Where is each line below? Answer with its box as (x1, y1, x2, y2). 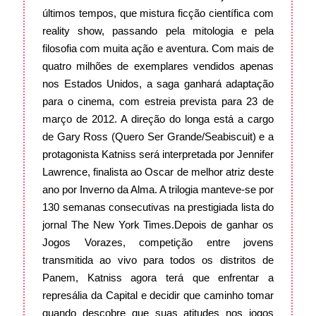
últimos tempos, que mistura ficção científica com (42, 7, 274, 20)
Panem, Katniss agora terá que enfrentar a (42, 272, 274, 284)
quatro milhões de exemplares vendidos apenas (42, 60, 274, 73)
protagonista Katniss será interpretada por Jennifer (42, 148, 274, 161)
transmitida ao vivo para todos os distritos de (42, 254, 274, 267)
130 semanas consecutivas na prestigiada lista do (42, 201, 274, 214)
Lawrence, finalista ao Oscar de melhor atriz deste (42, 166, 274, 178)
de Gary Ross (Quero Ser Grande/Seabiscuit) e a (42, 130, 274, 143)
